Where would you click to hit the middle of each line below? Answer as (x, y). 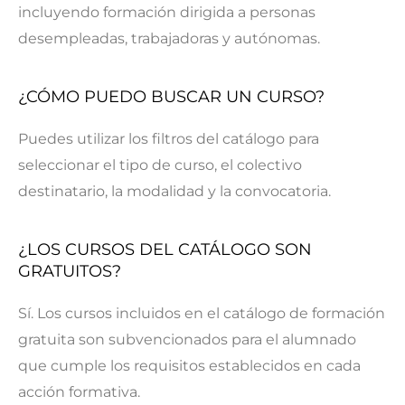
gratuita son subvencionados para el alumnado (187, 339)
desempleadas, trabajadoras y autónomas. (169, 38)
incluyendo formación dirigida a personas (167, 12)
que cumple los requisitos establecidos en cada (189, 365)
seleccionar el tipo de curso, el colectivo (160, 165)
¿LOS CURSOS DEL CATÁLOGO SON (165, 249)
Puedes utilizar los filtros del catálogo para (169, 138)
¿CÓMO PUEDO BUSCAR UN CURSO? (171, 96)
